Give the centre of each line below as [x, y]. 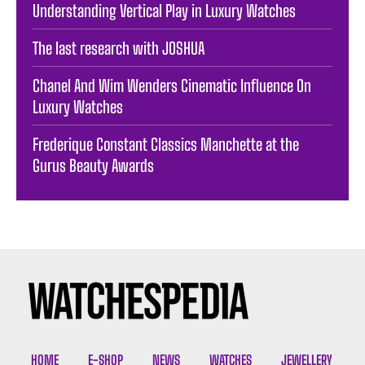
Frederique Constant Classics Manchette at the [166, 145]
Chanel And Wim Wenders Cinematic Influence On [172, 86]
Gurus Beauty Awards [93, 166]
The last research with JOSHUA [119, 48]
